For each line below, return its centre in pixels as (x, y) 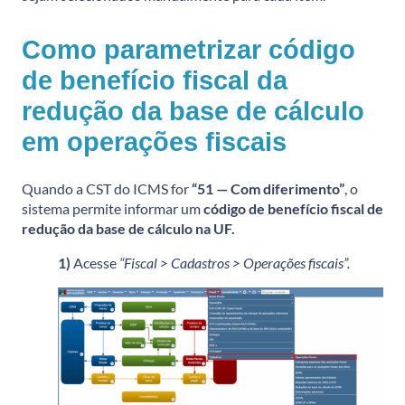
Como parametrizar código (188, 50)
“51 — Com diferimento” (268, 189)
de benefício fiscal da (155, 81)
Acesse (96, 263)
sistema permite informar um (113, 209)
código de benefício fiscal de (293, 209)
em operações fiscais (154, 142)
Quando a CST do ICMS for (107, 189)
